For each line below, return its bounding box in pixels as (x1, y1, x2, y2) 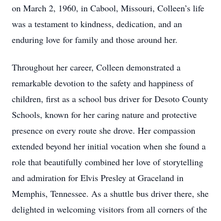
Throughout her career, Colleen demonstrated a (12, 61, 181, 73)
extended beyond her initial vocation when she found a (12, 140, 206, 152)
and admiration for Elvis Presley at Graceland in (12, 172, 184, 184)
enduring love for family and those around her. (12, 34, 178, 45)
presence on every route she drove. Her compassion (12, 124, 195, 136)
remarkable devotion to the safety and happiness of (12, 77, 193, 89)
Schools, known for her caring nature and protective (12, 109, 197, 120)
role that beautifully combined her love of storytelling (12, 156, 203, 168)
